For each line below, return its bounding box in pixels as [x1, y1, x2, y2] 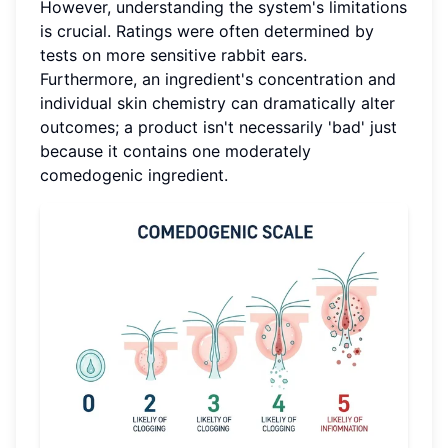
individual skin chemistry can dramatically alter [40, 93, 395, 114]
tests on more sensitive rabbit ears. [40, 45, 307, 66]
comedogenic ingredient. [40, 165, 228, 186]
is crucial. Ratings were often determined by [40, 21, 374, 42]
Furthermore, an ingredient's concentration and [40, 69, 396, 90]
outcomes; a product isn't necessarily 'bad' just [40, 117, 397, 138]
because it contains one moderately [40, 141, 311, 162]
